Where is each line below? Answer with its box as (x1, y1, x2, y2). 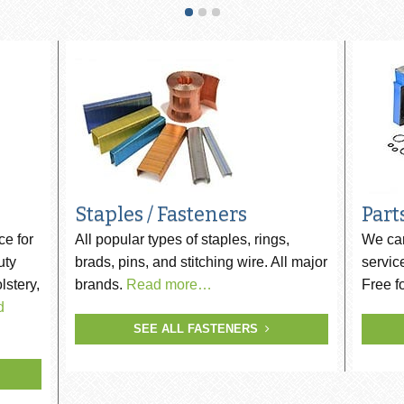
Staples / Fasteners (74, 202, 247, 226)
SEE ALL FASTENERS (133, 322, 265, 335)
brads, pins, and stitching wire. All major (74, 254, 327, 270)
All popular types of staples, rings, (74, 232, 289, 247)
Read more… (125, 277, 212, 292)
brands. (74, 277, 126, 292)
